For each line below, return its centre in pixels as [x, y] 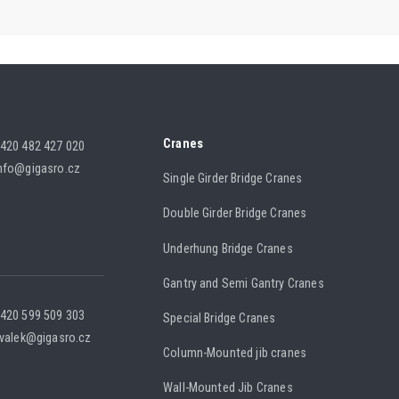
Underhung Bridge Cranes [228, 248]
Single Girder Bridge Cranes [233, 179]
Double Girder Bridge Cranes [235, 214]
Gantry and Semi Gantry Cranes [244, 283]
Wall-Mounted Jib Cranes [228, 388]
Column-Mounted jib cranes [235, 354]
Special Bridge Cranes [220, 318]
